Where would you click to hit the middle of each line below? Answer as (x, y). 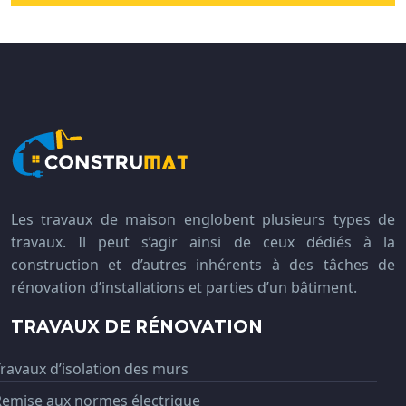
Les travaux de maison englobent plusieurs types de (203, 219)
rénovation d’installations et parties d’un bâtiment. (184, 287)
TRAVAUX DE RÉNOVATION (137, 327)
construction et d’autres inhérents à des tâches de (203, 265)
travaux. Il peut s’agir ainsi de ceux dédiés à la (203, 242)
